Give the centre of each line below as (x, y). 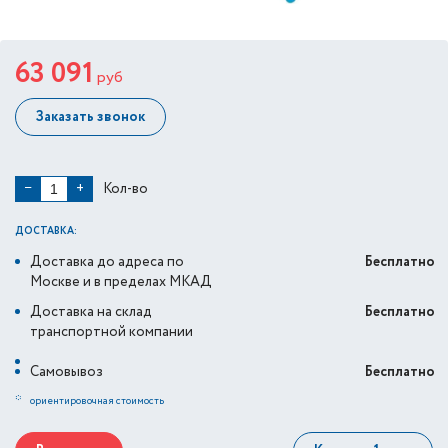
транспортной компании (111, 332)
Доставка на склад (91, 312)
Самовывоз (66, 372)
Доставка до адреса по (107, 262)
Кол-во (125, 188)
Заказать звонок (90, 117)
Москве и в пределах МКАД (121, 282)
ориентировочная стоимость (97, 401)
